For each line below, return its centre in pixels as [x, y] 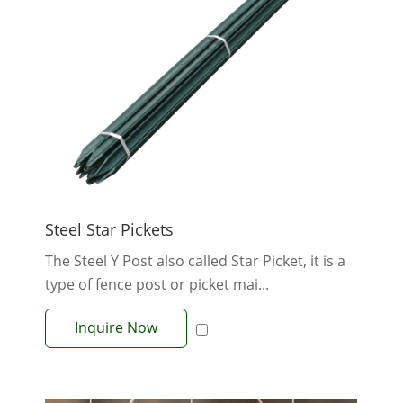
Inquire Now [116, 328]
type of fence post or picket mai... [157, 285]
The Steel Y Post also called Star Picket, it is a [195, 261]
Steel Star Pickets [109, 230]
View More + [201, 352]
